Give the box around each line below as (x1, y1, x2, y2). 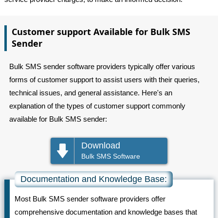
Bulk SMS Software (81, 152, 140, 161)
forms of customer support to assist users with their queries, (9, 75, 200, 84)
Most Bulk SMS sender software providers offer (14, 195, 165, 203)
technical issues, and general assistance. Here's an (9, 89, 172, 97)
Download (81, 141, 120, 151)
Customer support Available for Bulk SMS (11, 26, 190, 38)
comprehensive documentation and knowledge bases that (14, 208, 197, 217)
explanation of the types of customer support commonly (9, 102, 185, 110)
